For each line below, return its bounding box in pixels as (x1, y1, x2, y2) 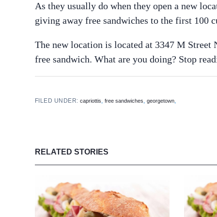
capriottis (80, 98, 102, 104)
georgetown (147, 98, 175, 104)
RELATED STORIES (35, 148, 108, 156)
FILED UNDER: (35, 97, 80, 104)
